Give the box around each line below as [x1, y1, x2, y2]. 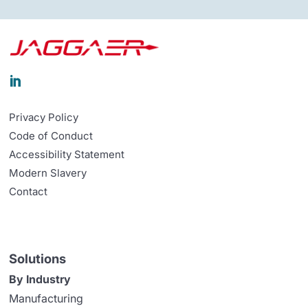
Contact [9, 185, 48, 199]
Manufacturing [9, 291, 84, 306]
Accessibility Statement [9, 148, 125, 162]
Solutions [9, 251, 67, 267]
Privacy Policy [9, 111, 79, 124]
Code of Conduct [9, 129, 93, 143]
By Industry [9, 272, 71, 286]
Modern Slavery [9, 166, 87, 180]
